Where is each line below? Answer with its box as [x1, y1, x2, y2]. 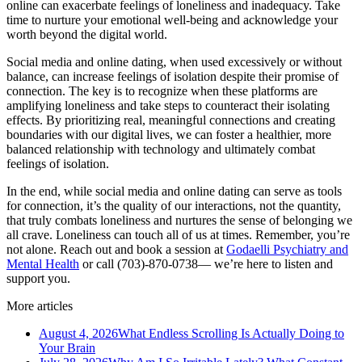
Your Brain [39, 341, 95, 356]
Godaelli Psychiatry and [226, 242, 348, 257]
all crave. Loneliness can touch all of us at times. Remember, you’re [6, 228, 350, 242]
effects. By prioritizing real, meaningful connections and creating [6, 113, 335, 128]
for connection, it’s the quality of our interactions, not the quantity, [6, 199, 341, 213]
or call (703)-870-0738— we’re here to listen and [79, 257, 333, 271]
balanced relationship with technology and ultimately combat [6, 142, 315, 157]
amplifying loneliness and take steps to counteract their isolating [6, 99, 330, 113]
